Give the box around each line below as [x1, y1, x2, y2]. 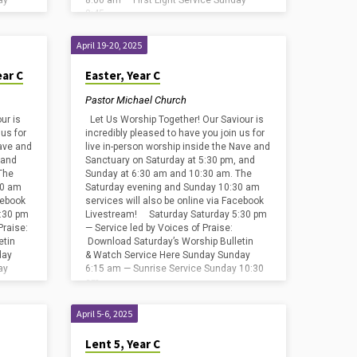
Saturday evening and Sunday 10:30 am [85, 182, 261, 194]
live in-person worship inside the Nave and [85, 141, 271, 153]
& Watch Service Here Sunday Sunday [85, 249, 251, 261]
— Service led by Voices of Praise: [85, 222, 236, 234]
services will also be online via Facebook [85, 195, 265, 207]
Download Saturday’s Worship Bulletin [85, 236, 254, 248]
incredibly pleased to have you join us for [85, 127, 265, 139]
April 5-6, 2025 [76, 308, 133, 320]
